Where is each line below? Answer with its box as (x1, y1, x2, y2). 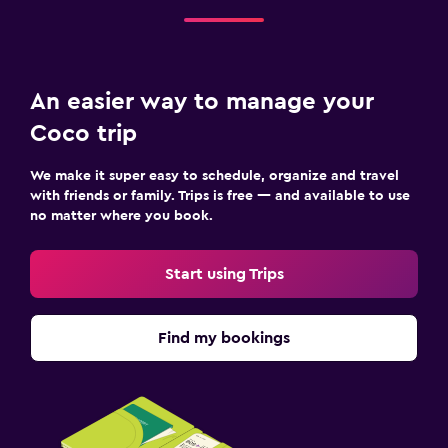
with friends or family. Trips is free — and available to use (30, 188, 410, 203)
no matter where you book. (30, 208, 213, 223)
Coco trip (30, 121, 137, 146)
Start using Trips (164, 265, 284, 282)
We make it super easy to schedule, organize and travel (30, 168, 399, 183)
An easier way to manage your (30, 89, 374, 114)
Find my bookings (158, 329, 290, 346)
